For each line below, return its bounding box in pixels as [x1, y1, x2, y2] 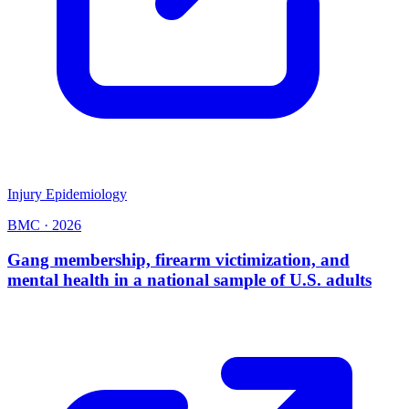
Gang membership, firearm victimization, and [7, 250, 350, 270]
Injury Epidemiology [7, 185, 127, 202]
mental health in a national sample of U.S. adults [7, 270, 372, 290]
